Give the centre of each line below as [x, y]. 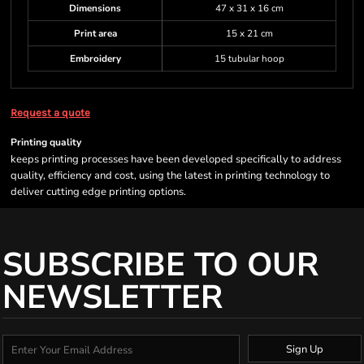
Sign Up [304, 349]
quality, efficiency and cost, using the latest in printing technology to [170, 175]
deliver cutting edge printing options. [98, 192]
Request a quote [50, 113]
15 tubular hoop [249, 58]
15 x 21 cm [249, 33]
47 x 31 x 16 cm [249, 8]
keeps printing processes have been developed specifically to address [176, 159]
